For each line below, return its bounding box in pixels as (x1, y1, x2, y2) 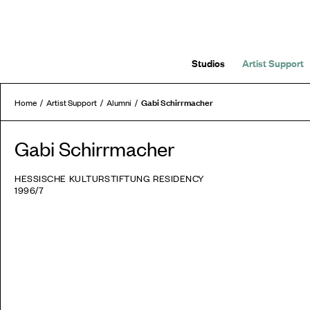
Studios (192, 55, 225, 70)
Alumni (107, 96, 131, 109)
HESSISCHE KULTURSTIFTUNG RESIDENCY (15, 172, 205, 185)
